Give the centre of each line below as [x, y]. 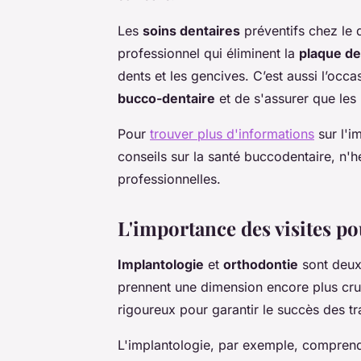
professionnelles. [169, 179]
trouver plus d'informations [232, 134]
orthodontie [261, 265]
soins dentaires [191, 31]
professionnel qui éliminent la [208, 54]
